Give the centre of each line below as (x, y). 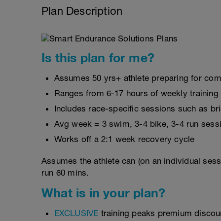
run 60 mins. (65, 173)
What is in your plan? (104, 193)
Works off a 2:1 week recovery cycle (124, 139)
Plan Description (82, 11)
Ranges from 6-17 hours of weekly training (136, 93)
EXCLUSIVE (76, 213)
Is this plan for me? (98, 57)
